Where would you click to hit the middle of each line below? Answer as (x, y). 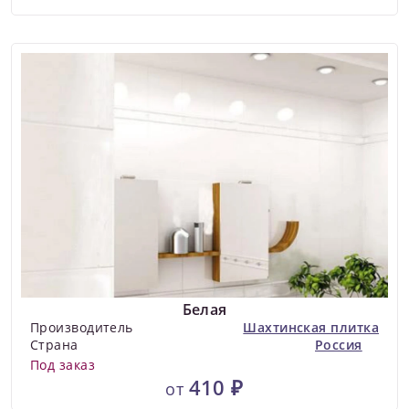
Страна (54, 345)
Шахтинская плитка (311, 327)
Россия (339, 345)
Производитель (82, 327)
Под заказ (63, 365)
